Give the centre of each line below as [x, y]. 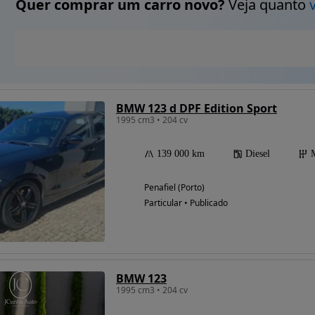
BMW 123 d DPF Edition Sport [197, 109]
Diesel [258, 154]
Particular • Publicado [186, 203]
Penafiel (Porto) [174, 188]
